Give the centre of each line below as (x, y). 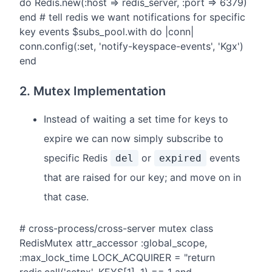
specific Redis (77, 158)
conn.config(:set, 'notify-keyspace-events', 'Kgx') (131, 46)
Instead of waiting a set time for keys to (136, 119)
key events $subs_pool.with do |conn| (107, 32)
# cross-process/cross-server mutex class (116, 229)
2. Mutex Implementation (93, 91)
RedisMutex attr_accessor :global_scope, (113, 243)
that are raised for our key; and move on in (142, 178)
